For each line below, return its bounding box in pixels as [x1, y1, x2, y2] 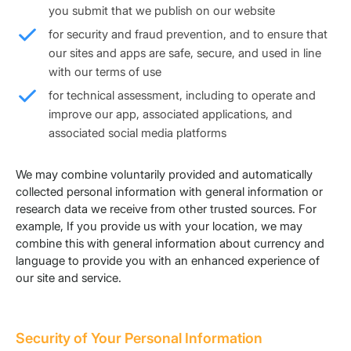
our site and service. [16, 270, 121, 286]
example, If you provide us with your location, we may [16, 219, 302, 234]
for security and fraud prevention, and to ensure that [49, 27, 327, 42]
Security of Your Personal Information [16, 330, 262, 347]
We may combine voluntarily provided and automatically [16, 167, 313, 183]
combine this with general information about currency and [16, 236, 324, 251]
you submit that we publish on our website [49, 3, 275, 19]
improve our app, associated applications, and [49, 107, 292, 122]
